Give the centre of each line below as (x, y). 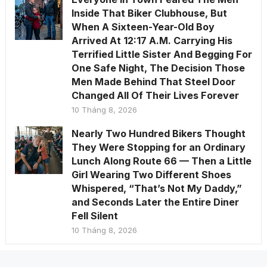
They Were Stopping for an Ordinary (158, 148)
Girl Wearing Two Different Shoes (151, 175)
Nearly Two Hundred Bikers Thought (158, 134)
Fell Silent (94, 216)
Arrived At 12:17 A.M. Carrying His (152, 41)
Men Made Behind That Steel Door (153, 82)
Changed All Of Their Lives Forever (155, 96)
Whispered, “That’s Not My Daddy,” (156, 189)
